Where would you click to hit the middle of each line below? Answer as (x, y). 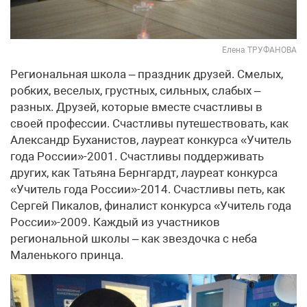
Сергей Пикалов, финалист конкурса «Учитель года (151, 205)
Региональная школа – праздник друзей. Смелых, (147, 74)
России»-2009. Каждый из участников (115, 222)
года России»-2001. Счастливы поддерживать (137, 156)
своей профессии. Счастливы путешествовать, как (149, 123)
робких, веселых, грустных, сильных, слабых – (135, 90)
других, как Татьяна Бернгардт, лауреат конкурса (144, 172)
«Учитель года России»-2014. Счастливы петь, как (148, 189)
